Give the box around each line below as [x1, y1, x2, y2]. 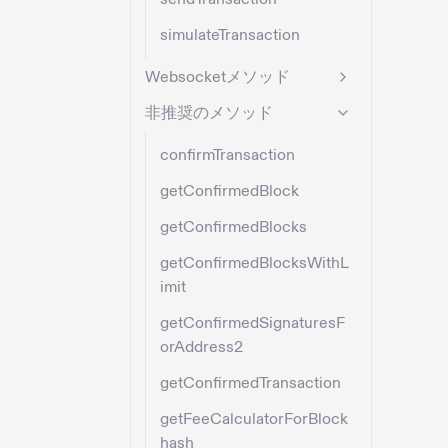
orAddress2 [160, 337, 243, 358]
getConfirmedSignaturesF [160, 313, 345, 334]
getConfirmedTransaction [160, 373, 341, 394]
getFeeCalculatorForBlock [160, 409, 348, 430]
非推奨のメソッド [145, 103, 273, 124]
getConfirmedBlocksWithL [160, 253, 349, 274]
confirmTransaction [160, 145, 295, 166]
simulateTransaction [160, 25, 300, 46]
